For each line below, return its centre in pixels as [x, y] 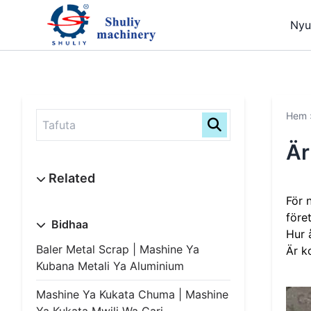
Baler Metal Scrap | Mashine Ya [118, 249]
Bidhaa [68, 224]
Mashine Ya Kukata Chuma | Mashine [132, 294]
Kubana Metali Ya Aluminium [110, 266]
